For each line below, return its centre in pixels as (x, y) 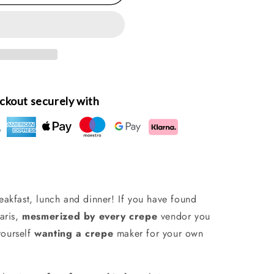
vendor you (184, 216)
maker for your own (158, 233)
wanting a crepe (74, 233)
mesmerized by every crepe (88, 216)
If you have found (157, 199)
